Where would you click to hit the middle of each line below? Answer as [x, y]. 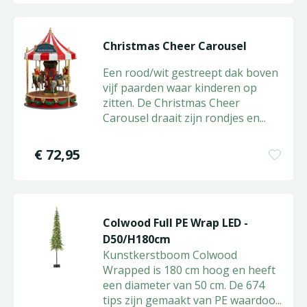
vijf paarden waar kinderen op [180, 88]
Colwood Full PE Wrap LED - [175, 223]
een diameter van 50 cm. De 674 [183, 285]
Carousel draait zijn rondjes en [181, 118]
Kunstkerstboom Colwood [170, 255]
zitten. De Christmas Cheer [171, 103]
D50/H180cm [136, 239]
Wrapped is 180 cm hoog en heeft [189, 270]
